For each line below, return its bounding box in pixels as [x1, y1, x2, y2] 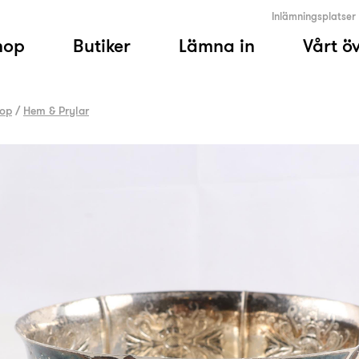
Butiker [73, 33, 131, 58]
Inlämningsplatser [272, 10, 356, 24]
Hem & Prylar [23, 103, 89, 119]
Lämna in [179, 33, 255, 58]
